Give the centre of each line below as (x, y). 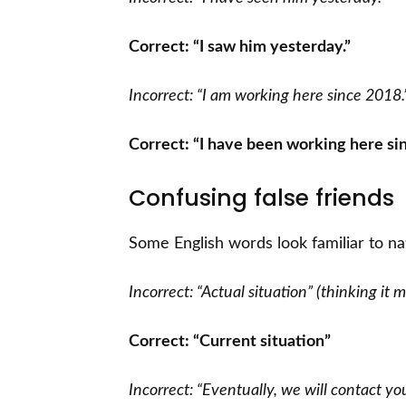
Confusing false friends (261, 198)
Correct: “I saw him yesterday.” (240, 48)
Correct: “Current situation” (230, 342)
